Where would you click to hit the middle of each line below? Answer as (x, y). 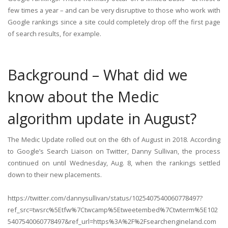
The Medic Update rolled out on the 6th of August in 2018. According (114, 139)
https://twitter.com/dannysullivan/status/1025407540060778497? (105, 198)
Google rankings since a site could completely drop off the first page (114, 22)
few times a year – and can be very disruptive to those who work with (114, 10)
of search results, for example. (54, 34)
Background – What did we (98, 74)
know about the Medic (83, 96)
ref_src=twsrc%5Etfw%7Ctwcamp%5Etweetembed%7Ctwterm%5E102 (113, 210)
